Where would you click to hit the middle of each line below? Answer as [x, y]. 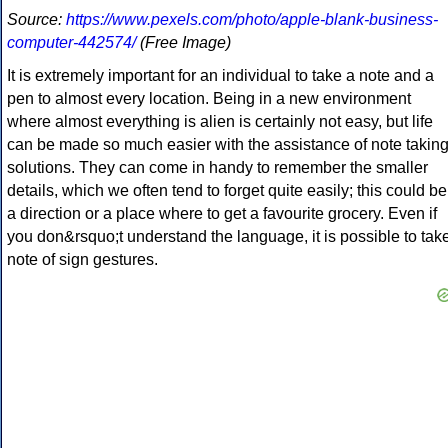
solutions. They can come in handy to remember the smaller [217, 168]
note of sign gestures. [82, 260]
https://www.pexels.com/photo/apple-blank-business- [252, 20]
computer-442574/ [71, 43]
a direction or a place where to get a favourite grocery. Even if [222, 214]
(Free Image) [183, 43]
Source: [36, 20]
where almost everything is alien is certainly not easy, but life [220, 122]
